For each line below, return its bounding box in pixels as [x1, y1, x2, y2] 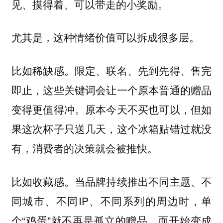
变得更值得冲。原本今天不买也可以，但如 [11, 101, 212, 116]
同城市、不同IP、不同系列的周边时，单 [11, 193, 212, 208]
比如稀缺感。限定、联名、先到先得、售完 [11, 62, 212, 78]
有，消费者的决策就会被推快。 [11, 140, 158, 155]
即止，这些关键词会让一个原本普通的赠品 [11, 82, 212, 97]
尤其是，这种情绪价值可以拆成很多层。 [11, 30, 200, 45]
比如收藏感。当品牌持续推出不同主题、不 [11, 173, 212, 189]
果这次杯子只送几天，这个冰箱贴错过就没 [11, 120, 212, 136]
